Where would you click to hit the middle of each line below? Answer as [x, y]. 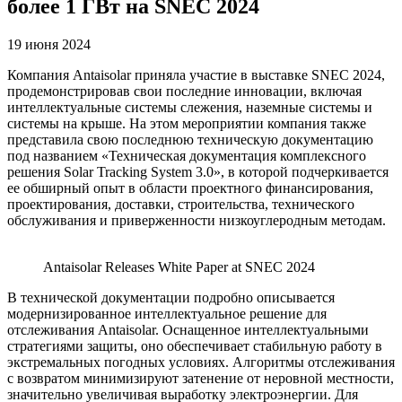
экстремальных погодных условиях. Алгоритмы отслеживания [201, 362]
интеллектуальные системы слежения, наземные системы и [190, 107]
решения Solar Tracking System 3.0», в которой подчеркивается [198, 171]
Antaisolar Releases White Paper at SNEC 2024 [179, 267]
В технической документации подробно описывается [171, 297]
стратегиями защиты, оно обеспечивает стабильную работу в [195, 345]
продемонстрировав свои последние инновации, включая [184, 91]
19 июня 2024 [49, 44]
